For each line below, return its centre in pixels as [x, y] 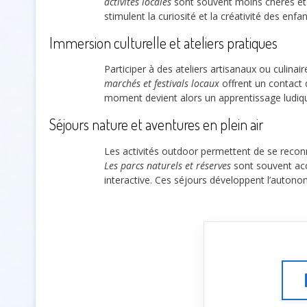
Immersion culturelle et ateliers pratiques [163, 42]
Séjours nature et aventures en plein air [156, 124]
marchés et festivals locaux [162, 84]
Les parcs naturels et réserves [168, 165]
